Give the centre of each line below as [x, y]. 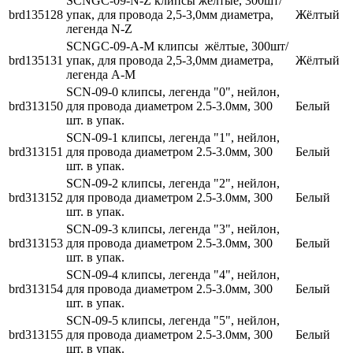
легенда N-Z [99, 29]
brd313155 [36, 335]
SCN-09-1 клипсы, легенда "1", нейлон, [173, 138]
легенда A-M [101, 75]
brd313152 [36, 198]
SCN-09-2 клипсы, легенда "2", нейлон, [173, 184]
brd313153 [36, 243]
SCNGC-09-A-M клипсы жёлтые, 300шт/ [177, 46]
